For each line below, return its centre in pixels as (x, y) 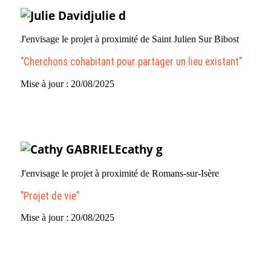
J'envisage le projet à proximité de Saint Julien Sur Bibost (130, 39)
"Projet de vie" (50, 196)
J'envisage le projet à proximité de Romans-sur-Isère (120, 174)
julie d (108, 15)
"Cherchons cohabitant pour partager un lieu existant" (131, 62)
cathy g (142, 149)
